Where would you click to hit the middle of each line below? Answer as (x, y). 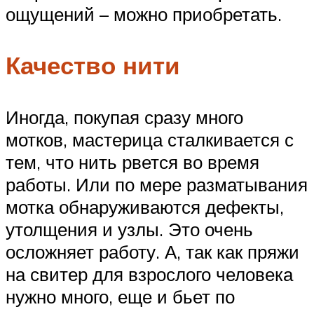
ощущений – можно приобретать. (144, 14)
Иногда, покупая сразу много (124, 117)
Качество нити (93, 66)
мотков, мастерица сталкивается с (150, 139)
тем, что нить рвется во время (132, 162)
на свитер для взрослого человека (149, 274)
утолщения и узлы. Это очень (129, 229)
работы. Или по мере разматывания (157, 184)
